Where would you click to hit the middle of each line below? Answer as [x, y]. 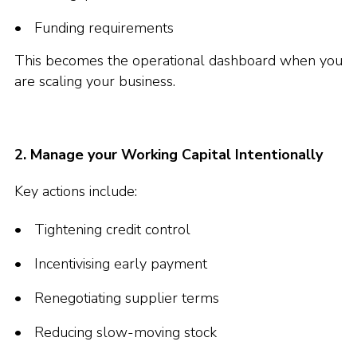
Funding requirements [104, 28]
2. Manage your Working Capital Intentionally [169, 155]
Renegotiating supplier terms [127, 298]
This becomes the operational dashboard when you [178, 61]
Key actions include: [76, 191]
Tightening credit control [112, 229]
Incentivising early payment [121, 264]
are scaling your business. [95, 81]
